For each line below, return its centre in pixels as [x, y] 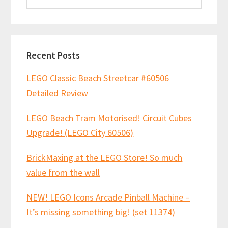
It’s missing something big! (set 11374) [101, 212]
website [41, 13]
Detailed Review [58, 93]
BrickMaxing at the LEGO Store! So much [105, 157]
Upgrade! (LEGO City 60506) [80, 132]
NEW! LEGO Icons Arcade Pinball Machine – [108, 197]
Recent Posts [53, 55]
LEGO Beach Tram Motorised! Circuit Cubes [109, 118]
